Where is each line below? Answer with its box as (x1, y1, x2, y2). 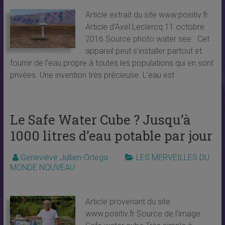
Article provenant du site (85, 197, 171, 207)
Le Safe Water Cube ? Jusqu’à (10, 111, 191, 129)
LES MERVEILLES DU (136, 153, 209, 163)
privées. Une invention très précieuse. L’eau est (10, 70, 174, 80)
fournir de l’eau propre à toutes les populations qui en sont (10, 58, 213, 68)
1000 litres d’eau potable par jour (10, 127, 212, 145)
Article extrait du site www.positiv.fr (85, 10, 208, 20)
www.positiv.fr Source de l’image (85, 209, 201, 219)
